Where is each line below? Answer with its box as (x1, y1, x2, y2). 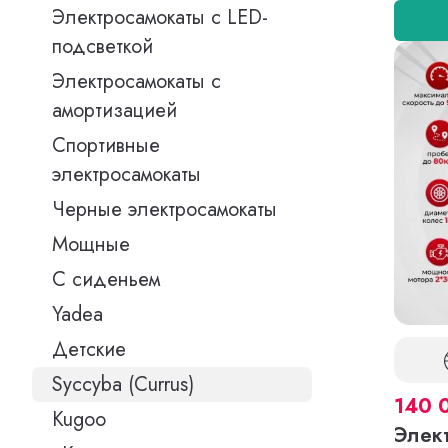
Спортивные (52, 131, 160, 160)
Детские (52, 335, 126, 364)
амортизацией (52, 96, 177, 125)
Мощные (52, 230, 130, 259)
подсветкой (52, 32, 153, 61)
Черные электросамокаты (52, 195, 277, 224)
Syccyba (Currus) (52, 370, 194, 399)
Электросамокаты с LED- (52, 3, 268, 32)
